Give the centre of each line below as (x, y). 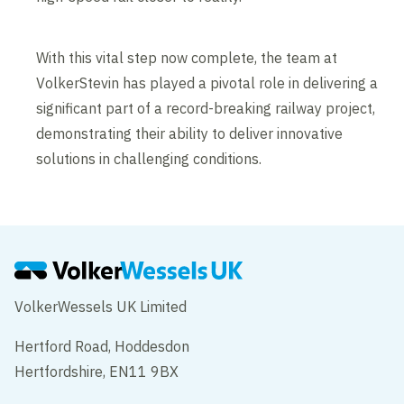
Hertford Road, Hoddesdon (102, 347)
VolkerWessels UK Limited (103, 307)
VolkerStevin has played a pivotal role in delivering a (207, 83)
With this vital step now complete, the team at (187, 58)
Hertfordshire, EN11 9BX (97, 372)
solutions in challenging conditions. (149, 159)
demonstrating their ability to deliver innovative (190, 134)
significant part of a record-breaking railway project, (206, 109)
